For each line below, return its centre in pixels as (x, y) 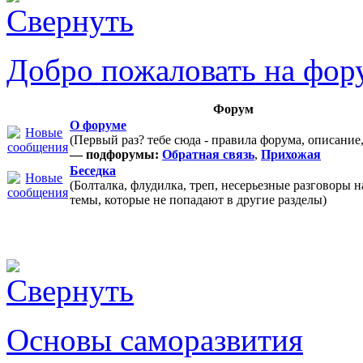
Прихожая (291, 154)
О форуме (98, 125)
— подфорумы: (114, 154)
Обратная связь (208, 154)
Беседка (93, 171)
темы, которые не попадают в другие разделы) (198, 200)
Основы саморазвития (155, 340)
